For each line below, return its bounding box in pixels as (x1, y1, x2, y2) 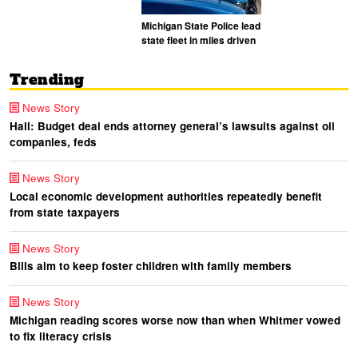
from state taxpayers (10, 204, 120, 220)
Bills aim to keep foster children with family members (10, 258, 292, 274)
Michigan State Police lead (141, 18, 261, 34)
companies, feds (10, 133, 97, 149)
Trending (10, 70, 85, 90)
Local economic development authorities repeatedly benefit (10, 188, 322, 204)
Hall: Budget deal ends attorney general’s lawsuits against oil (10, 117, 335, 133)
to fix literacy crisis (10, 328, 112, 344)
